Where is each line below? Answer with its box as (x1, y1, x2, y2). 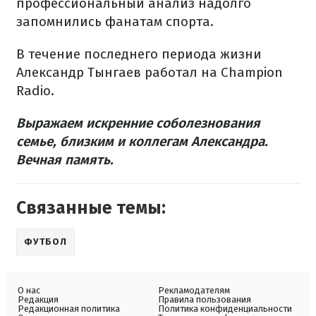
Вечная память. (16, 152, 114, 168)
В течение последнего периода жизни (16, 46, 262, 62)
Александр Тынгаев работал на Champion (16, 64, 283, 80)
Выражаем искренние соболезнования (16, 115, 260, 131)
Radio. (16, 83, 54, 99)
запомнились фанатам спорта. (16, 13, 214, 30)
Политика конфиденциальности (158, 303, 292, 314)
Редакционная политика (18, 303, 120, 314)
